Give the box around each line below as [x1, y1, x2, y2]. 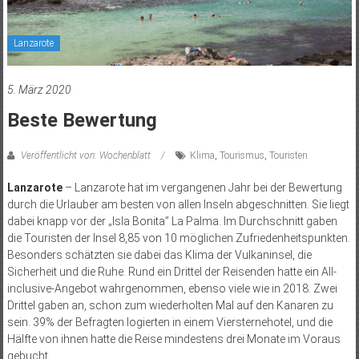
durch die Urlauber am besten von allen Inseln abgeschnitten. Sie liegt [6, 197, 349, 211]
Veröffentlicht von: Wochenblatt [18, 149, 153, 161]
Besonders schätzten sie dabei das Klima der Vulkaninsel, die [6, 248, 312, 261]
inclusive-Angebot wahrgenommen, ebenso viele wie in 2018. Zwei [6, 281, 337, 295]
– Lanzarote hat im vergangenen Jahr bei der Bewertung [62, 180, 342, 194]
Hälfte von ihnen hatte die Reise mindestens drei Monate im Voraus [6, 332, 341, 345]
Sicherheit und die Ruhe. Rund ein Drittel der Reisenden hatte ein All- [6, 264, 337, 278]
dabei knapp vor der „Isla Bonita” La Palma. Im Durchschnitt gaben [6, 214, 337, 228]
